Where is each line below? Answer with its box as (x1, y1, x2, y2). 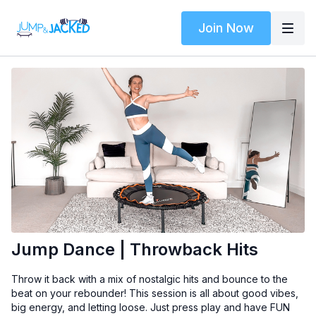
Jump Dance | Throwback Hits (11, 239, 258, 260)
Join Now (198, 20, 254, 35)
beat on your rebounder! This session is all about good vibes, (11, 287, 298, 300)
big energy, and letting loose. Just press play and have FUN (11, 301, 290, 314)
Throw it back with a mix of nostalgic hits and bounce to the (11, 273, 288, 286)
